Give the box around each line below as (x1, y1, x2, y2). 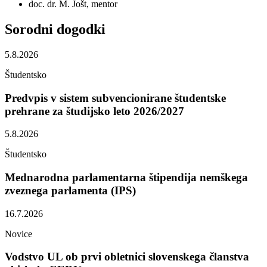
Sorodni (5, 21, 53, 37)
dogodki (57, 21, 105, 37)
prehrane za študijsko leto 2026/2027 (5, 104, 184, 117)
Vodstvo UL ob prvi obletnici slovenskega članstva (5, 250, 249, 263)
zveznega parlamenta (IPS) (5, 184, 136, 197)
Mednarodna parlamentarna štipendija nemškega (5, 171, 248, 184)
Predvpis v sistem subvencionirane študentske (5, 91, 226, 104)
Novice (5, 228, 32, 239)
